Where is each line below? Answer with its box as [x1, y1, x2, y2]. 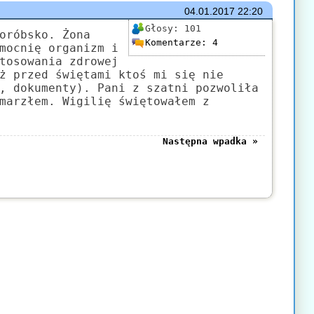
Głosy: [144, 22, 184, 34]
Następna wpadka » [162, 136, 258, 146]
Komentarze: [144, 36, 212, 48]
